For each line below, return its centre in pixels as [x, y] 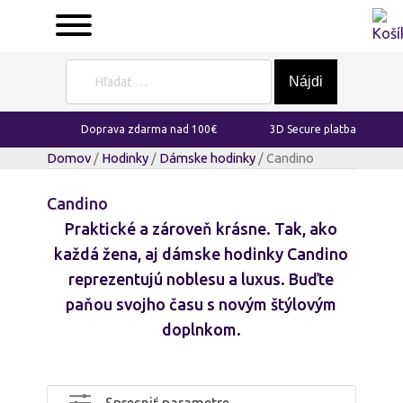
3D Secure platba [313, 129]
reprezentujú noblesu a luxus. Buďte [201, 279]
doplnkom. [201, 329]
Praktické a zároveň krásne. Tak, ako [201, 228]
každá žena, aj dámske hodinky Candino [201, 254]
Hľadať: [83, 67]
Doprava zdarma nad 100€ [149, 129]
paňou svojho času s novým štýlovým [201, 304]
